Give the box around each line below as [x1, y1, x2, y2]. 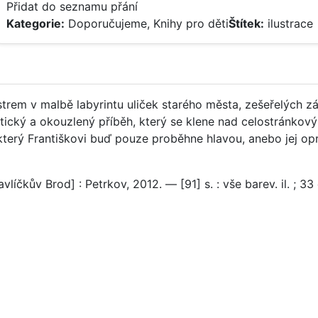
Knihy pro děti [153, 16, 229, 31]
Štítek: [229, 16, 264, 31]
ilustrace [268, 16, 313, 31]
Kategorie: [6, 16, 65, 31]
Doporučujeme [68, 16, 147, 31]
